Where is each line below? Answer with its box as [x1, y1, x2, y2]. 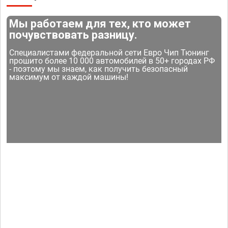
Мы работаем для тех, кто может [9, 17, 191, 31]
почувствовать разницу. [9, 28, 138, 42]
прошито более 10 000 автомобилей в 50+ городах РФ [9, 56, 215, 66]
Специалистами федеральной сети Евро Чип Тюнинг [9, 48, 210, 58]
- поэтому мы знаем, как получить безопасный [9, 64, 188, 74]
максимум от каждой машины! [9, 72, 129, 82]
